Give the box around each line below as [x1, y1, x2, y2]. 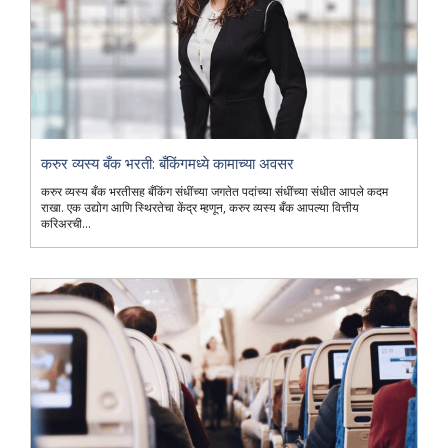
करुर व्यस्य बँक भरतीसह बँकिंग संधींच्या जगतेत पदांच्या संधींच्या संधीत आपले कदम [41, 182, 388, 200]
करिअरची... [41, 214, 91, 232]
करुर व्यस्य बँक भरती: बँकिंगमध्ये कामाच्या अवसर [41, 152, 294, 173]
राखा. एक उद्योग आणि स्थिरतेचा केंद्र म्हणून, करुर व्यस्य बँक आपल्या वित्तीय [41, 198, 359, 216]
